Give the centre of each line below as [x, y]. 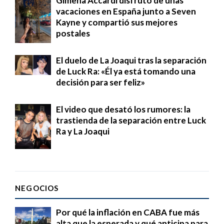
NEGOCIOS [37, 188]
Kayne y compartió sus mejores [117, 22]
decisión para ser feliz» [100, 82]
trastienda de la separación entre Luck [131, 120]
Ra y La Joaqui [83, 131]
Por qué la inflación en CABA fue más [128, 212]
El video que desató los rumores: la [123, 109]
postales [73, 33]
